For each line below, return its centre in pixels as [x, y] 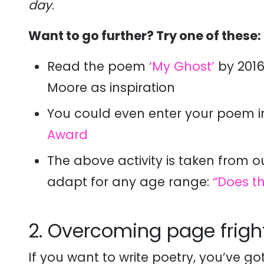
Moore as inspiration [111, 88]
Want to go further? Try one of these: [145, 36]
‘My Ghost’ [182, 66]
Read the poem [98, 66]
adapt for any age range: [130, 182]
